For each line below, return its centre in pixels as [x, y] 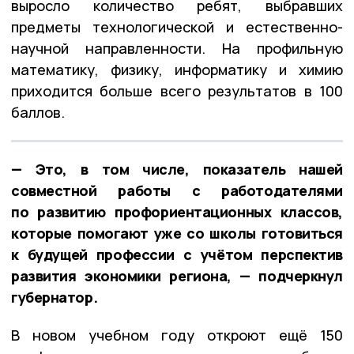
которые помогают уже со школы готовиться [177, 233]
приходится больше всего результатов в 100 [177, 91]
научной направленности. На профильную [177, 49]
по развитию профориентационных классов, [177, 212]
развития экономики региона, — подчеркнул [177, 276]
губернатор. [55, 298]
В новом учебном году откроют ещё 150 [177, 335]
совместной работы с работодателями [177, 191]
